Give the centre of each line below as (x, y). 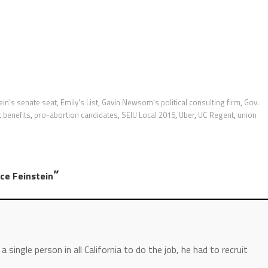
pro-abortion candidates (76, 115)
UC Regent (216, 115)
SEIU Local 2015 (148, 115)
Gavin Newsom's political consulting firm (171, 102)
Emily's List (79, 102)
